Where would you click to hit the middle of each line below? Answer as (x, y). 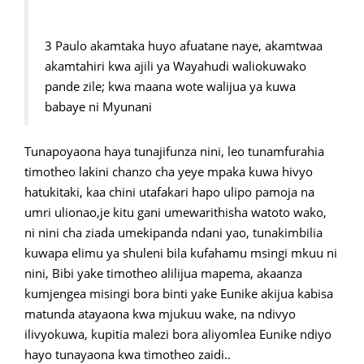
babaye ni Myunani (98, 107)
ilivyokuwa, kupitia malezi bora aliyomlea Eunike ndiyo (178, 334)
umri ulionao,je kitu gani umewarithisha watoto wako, (175, 212)
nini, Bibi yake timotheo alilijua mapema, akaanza (163, 273)
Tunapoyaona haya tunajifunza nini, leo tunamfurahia (174, 152)
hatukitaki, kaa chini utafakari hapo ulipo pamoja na (169, 192)
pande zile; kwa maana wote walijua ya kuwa (170, 87)
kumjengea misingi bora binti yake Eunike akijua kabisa (179, 294)
